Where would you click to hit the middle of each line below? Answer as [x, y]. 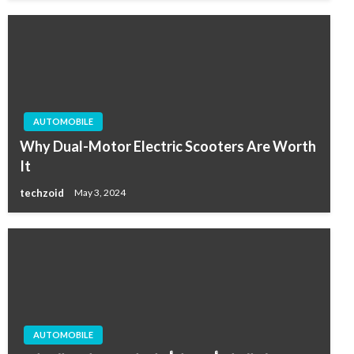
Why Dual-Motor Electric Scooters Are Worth [168, 147]
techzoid [43, 193]
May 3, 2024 [100, 193]
